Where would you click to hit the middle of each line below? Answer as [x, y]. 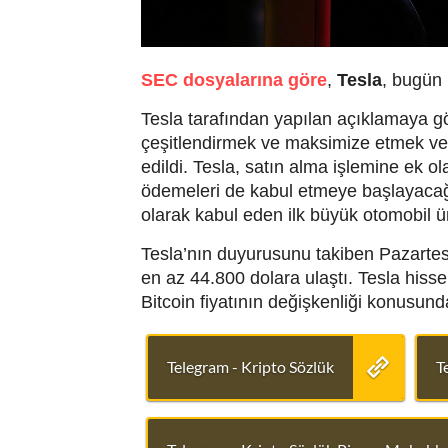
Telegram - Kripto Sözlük [250, 367]
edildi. [166, 167]
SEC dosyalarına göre [233, 80]
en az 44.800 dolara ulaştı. [249, 278]
